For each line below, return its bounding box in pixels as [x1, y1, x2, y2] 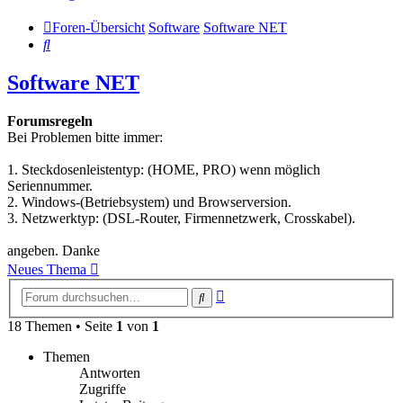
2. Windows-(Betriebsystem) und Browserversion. [7, 194, 291, 210]
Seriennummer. [7, 178, 93, 194]
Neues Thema [7, 262, 86, 278]
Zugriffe [79, 381, 126, 397]
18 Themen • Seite [7, 318, 116, 334]
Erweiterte [224, 284, 282, 300]
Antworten [79, 364, 140, 381]
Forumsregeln [7, 113, 93, 130]
